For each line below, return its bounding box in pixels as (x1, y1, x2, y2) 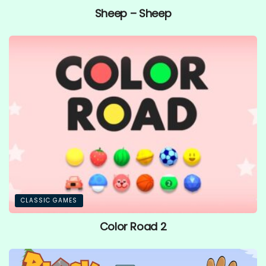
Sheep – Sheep (94, 6, 172, 21)
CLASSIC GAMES (21, 196, 77, 205)
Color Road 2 (99, 219, 167, 235)
